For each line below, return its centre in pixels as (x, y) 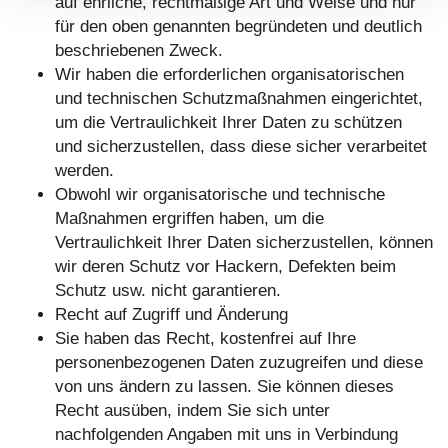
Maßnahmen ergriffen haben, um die (189, 219)
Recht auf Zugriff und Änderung (171, 315)
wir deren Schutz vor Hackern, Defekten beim (225, 267)
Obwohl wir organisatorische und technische (220, 195)
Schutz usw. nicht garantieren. (168, 291)
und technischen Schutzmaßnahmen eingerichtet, (239, 99)
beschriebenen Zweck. (139, 51)
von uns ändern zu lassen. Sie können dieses (224, 387)
